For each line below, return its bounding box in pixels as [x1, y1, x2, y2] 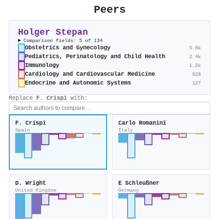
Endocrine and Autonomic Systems [25, 80, 131, 87]
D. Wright [15, 180, 46, 187]
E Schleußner [118, 180, 159, 187]
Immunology [25, 62, 59, 69]
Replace [9, 95, 36, 102]
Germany [118, 187, 139, 194]
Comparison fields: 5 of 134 [23, 38, 103, 44]
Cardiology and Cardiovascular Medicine [25, 71, 155, 78]
